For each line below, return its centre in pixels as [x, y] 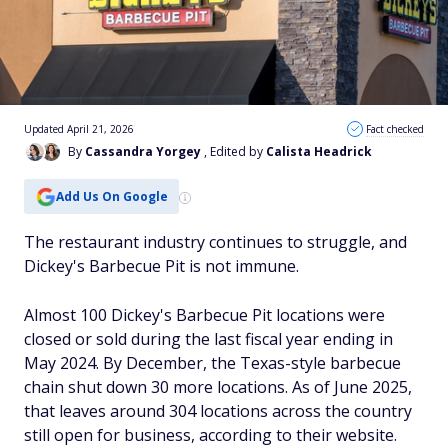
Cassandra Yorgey [143, 151]
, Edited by [235, 151]
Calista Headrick [319, 151]
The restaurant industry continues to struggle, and [215, 242]
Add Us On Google [111, 196]
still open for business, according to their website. [210, 435]
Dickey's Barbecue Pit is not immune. [161, 266]
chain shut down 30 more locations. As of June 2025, [218, 387]
